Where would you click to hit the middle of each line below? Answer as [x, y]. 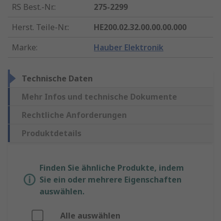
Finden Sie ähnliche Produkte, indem [112, 168]
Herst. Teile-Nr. [40, 27]
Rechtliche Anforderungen [74, 115]
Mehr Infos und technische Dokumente [99, 97]
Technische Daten [57, 79]
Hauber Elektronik [129, 48]
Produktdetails [52, 133]
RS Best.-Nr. [33, 7]
